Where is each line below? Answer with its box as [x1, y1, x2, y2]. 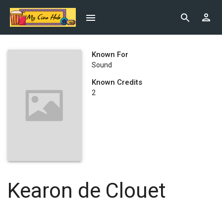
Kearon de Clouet [7, 178, 166, 203]
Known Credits [92, 78, 142, 87]
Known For [92, 50, 128, 59]
